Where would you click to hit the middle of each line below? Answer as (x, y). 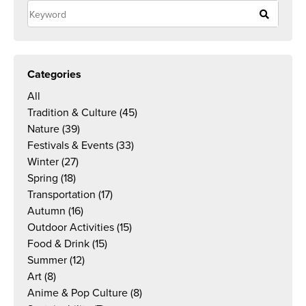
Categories (54, 75)
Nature (43, 129)
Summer (47, 261)
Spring (43, 179)
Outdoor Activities (71, 228)
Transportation (61, 195)
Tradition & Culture (72, 113)
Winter (43, 162)
